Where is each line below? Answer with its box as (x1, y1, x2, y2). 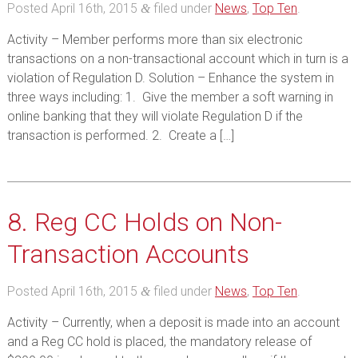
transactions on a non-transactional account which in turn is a (6, 51, 348, 66)
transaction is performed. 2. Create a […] (6, 128, 234, 143)
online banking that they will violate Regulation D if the (6, 109, 303, 124)
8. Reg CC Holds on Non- (6, 207, 282, 237)
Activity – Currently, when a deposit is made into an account (6, 315, 340, 330)
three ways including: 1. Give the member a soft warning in (6, 89, 333, 105)
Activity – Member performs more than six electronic (6, 32, 303, 47)
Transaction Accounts (6, 239, 249, 269)
